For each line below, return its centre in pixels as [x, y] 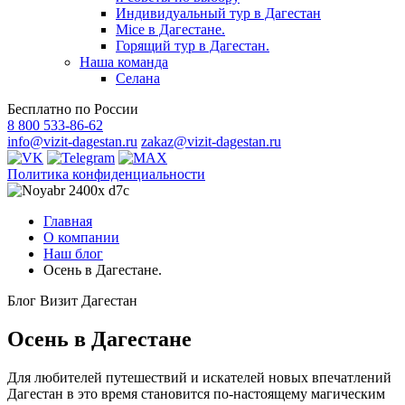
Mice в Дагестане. [170, 29]
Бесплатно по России [73, 109]
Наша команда [124, 62]
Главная [68, 221]
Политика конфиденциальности [106, 174]
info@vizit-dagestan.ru [72, 141]
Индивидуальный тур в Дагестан [218, 13]
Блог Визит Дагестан [72, 301]
